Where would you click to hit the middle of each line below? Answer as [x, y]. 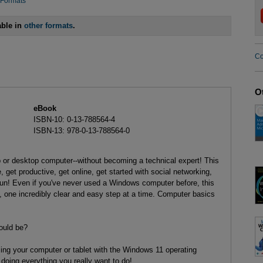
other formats [49, 26]
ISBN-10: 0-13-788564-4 [74, 119]
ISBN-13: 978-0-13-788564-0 [81, 130]
